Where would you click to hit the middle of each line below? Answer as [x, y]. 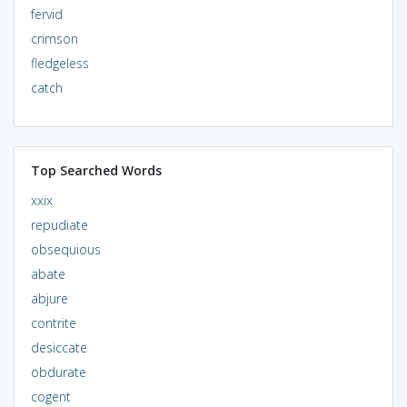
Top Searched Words [96, 170]
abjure [49, 298]
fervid [46, 14]
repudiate [59, 224]
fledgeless [60, 63]
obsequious [65, 249]
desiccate [59, 347]
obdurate [58, 372]
